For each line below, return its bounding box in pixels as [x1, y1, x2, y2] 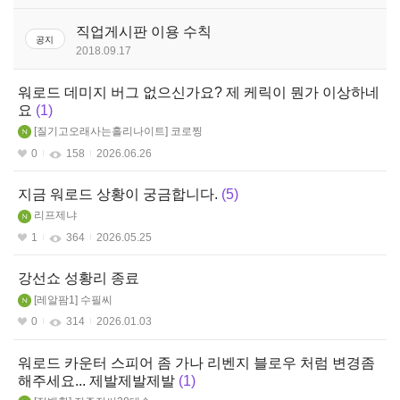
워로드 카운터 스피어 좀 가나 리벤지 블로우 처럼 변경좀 [18, 354, 375, 371]
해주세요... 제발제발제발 [18, 373, 175, 389]
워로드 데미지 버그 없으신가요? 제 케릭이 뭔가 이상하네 [18, 84, 379, 100]
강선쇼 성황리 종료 [18, 271, 139, 287]
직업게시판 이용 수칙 [76, 24, 212, 40]
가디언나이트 [36, 88, 105, 102]
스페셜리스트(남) [36, 53, 124, 66]
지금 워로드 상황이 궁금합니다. [18, 187, 218, 203]
